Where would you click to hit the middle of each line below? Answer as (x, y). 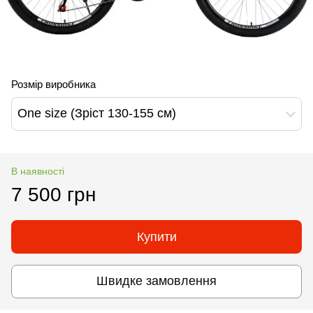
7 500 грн (53, 194)
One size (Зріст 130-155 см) (97, 114)
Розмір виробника (53, 84)
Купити (156, 236)
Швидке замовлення (156, 281)
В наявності (38, 171)
